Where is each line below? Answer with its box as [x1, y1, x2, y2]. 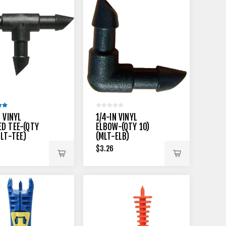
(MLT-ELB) [95, 131, 130, 142]
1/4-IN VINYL [95, 111, 137, 123]
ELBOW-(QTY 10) [95, 121, 150, 132]
